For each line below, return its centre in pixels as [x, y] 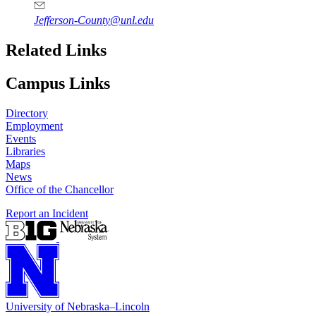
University [29, 307]
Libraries [25, 152]
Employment [34, 126]
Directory [27, 114]
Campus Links [58, 84]
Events [21, 139]
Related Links [56, 50]
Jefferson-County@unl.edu [94, 20]
